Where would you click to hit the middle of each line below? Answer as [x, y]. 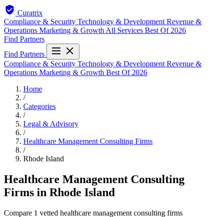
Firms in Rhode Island [59, 192]
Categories [39, 106]
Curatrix [30, 13]
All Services [125, 30]
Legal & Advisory [51, 124]
